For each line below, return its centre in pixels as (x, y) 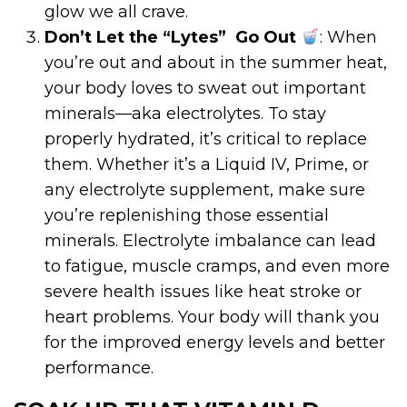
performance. (99, 368)
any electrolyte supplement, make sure (205, 190)
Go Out (266, 38)
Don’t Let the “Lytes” (136, 38)
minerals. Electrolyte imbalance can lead (211, 241)
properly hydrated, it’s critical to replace (206, 139)
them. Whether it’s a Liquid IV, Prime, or (207, 165)
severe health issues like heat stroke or (203, 292)
